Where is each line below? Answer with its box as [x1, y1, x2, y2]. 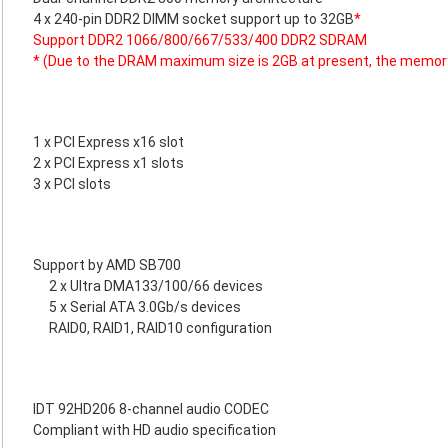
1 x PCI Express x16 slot [33, 134, 184, 150]
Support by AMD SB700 [33, 257, 181, 273]
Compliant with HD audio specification [33, 422, 276, 438]
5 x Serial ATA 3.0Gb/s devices [49, 299, 241, 315]
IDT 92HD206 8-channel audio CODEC [33, 401, 269, 417]
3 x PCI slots [33, 176, 111, 192]
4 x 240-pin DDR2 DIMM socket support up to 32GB [33, 11, 354, 27]
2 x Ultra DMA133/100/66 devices [49, 278, 263, 294]
